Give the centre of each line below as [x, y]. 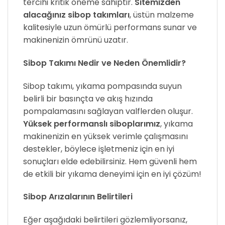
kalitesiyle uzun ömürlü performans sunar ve [110, 27]
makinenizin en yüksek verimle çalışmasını [105, 136]
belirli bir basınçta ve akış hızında [88, 98]
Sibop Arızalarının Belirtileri [78, 197]
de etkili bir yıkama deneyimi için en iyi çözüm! [112, 174]
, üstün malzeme [162, 15]
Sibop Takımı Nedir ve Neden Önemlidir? [104, 63]
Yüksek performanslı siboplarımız [92, 124]
